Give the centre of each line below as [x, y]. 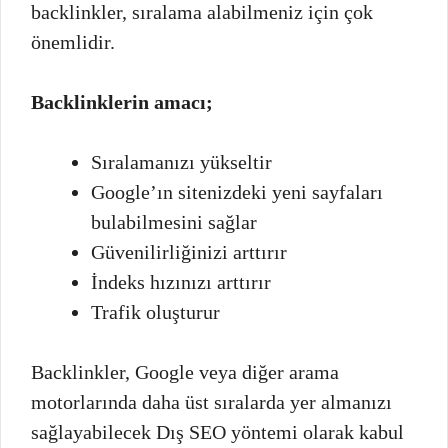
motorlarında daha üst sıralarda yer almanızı [211, 401]
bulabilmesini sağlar [174, 221]
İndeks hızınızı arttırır [181, 281]
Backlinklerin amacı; [122, 101]
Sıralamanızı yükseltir [181, 161]
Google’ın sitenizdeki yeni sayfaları [237, 191]
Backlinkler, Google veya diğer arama [185, 371]
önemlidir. [73, 41]
